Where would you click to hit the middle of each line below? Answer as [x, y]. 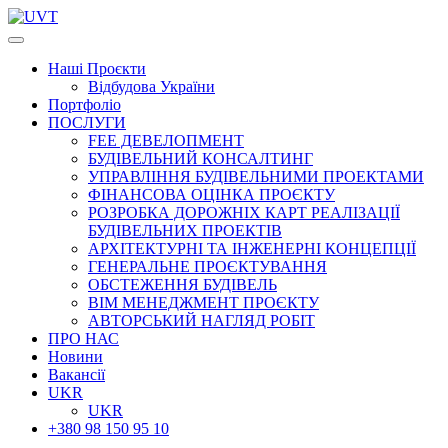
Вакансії [76, 374]
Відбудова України [151, 86]
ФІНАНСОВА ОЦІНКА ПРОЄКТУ [211, 194]
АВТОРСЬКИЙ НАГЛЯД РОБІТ [201, 320]
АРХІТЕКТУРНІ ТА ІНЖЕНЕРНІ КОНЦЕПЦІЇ [252, 248]
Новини [75, 356]
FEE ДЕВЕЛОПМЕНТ [166, 140]
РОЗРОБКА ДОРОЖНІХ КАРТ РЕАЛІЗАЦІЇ [244, 212]
